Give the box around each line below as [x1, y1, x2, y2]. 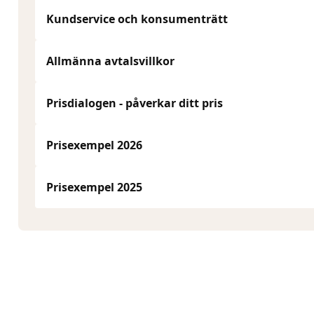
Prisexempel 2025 [46, 179, 142, 195]
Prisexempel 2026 [46, 137, 142, 153]
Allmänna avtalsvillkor [46, 53, 175, 69]
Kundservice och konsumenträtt [46, 11, 228, 27]
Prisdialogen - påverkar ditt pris [46, 95, 223, 111]
